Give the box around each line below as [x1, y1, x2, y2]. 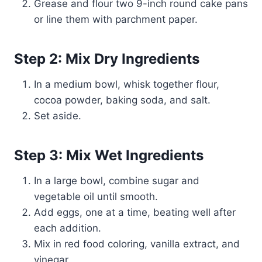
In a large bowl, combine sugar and [34, 175, 199, 187]
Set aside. [34, 110, 81, 122]
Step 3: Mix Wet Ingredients [14, 147, 204, 164]
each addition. [34, 222, 101, 235]
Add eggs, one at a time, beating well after [34, 206, 236, 219]
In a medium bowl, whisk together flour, [34, 78, 219, 91]
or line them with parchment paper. [34, 13, 198, 26]
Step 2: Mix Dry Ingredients [14, 50, 199, 68]
